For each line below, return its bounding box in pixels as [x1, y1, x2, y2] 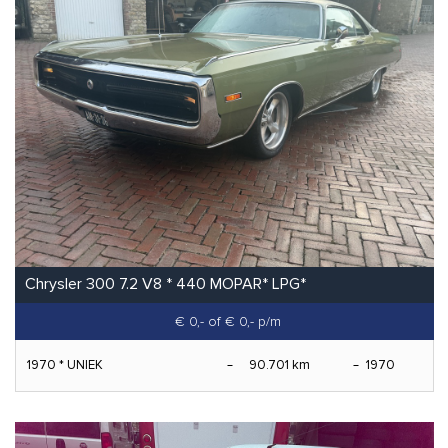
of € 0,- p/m [207, 312, 281, 330]
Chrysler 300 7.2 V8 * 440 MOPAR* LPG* [25, 273, 306, 294]
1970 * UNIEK [27, 356, 103, 373]
